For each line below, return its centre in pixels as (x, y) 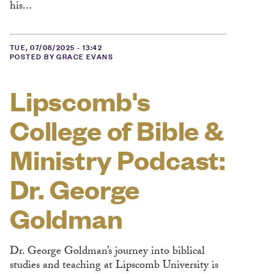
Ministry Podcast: (118, 159)
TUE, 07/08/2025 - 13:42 (56, 46)
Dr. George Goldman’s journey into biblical (107, 252)
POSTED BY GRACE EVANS (62, 55)
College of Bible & (117, 130)
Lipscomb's (80, 101)
